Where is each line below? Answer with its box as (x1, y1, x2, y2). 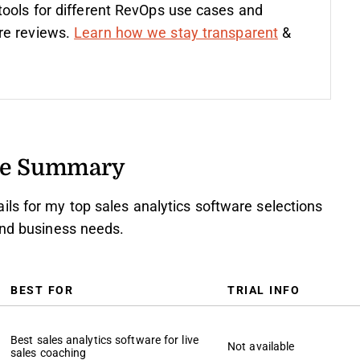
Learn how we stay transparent (74, 25, 279, 41)
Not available (227, 340, 295, 353)
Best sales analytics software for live (10, 333, 198, 346)
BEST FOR (10, 284, 73, 297)
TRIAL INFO (227, 284, 300, 297)
